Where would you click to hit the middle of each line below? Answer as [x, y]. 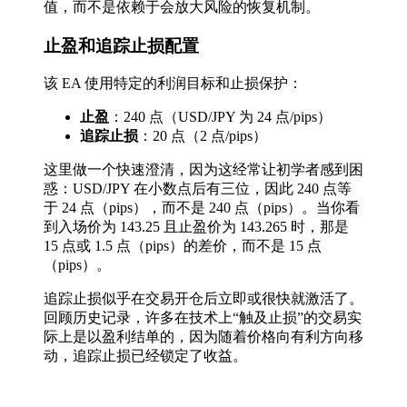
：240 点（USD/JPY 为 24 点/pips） [220, 117]
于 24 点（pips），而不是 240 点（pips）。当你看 [202, 208]
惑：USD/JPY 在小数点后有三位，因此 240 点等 [198, 189]
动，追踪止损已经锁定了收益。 [145, 356]
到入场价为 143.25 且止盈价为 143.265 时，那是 [196, 227]
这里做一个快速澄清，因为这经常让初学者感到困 [203, 170]
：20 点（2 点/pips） [203, 136]
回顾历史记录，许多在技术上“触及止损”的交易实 [203, 318]
